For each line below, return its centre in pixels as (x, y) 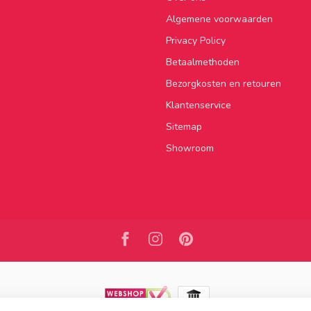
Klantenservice (199, 105)
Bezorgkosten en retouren (224, 83)
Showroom (190, 148)
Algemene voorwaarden (219, 19)
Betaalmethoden (203, 62)
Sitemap (184, 126)
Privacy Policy (196, 40)
